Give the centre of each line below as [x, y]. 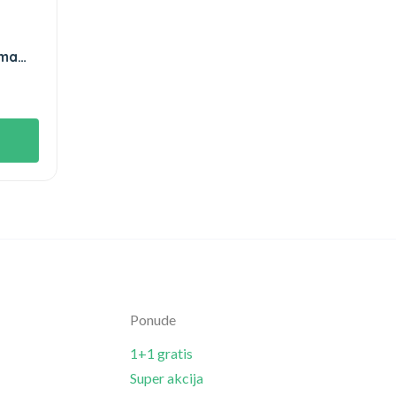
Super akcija [167, 377]
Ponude [153, 319]
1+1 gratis [161, 353]
